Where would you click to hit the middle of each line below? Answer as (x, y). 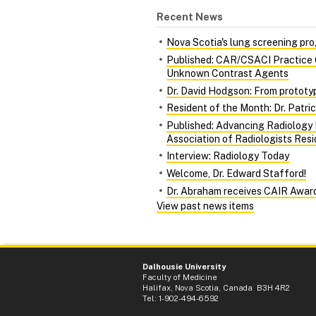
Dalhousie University (184, 267)
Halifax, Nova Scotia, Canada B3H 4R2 (216, 288)
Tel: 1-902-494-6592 (181, 299)
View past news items (205, 206)
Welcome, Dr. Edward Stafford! (236, 173)
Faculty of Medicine (180, 278)
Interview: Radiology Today (228, 156)
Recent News (190, 17)
